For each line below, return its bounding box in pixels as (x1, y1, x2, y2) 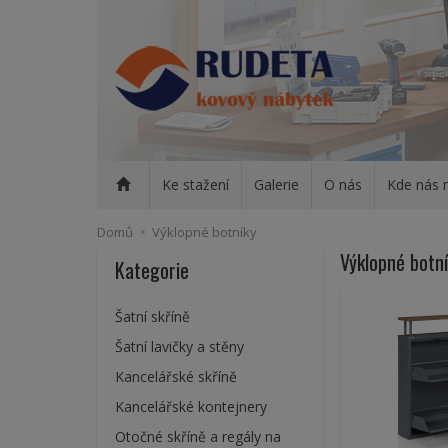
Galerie (254, 175, 299, 194)
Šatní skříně (115, 307, 190, 326)
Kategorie (115, 255, 189, 285)
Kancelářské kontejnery (115, 397, 267, 416)
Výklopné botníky (152, 223, 257, 241)
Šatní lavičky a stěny (115, 337, 244, 356)
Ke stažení (162, 175, 229, 194)
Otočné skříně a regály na (115, 427, 281, 446)
